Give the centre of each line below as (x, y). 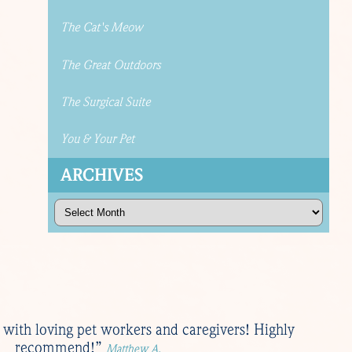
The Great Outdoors (110, 65)
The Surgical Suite (105, 102)
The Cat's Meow (101, 28)
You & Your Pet (97, 139)
